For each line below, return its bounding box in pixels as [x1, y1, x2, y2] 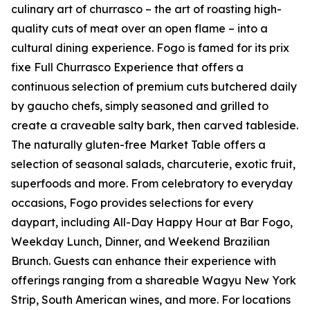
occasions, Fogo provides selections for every [11, 196, 253, 210]
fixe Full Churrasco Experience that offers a [11, 60, 244, 74]
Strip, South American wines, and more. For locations [11, 293, 291, 307]
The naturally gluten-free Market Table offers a [11, 138, 266, 152]
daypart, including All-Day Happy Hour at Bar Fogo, [11, 215, 293, 229]
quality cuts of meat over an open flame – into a [11, 21, 268, 35]
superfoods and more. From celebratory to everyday [11, 176, 293, 190]
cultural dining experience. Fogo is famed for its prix [11, 41, 289, 55]
